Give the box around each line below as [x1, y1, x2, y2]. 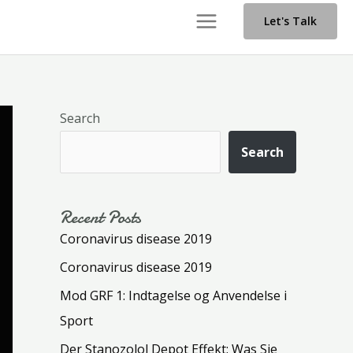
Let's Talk [264, 13, 317, 28]
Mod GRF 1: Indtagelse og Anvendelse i [60, 287, 287, 305]
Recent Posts [60, 206, 141, 230]
